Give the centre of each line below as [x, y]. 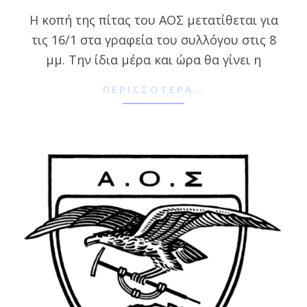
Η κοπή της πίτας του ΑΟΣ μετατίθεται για [153, 20]
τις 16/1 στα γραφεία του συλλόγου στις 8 [153, 40]
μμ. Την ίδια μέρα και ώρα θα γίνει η [153, 60]
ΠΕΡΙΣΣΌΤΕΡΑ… [153, 89]
